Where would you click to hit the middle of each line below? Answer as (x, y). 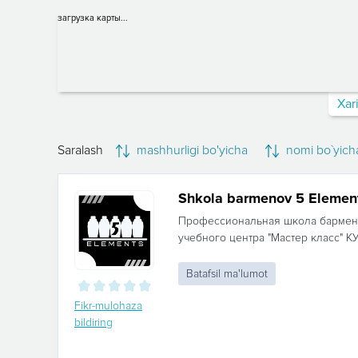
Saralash (80, 150)
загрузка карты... (93, 18)
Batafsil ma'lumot (227, 274)
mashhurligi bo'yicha (191, 150)
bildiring (93, 322)
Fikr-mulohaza (108, 306)
